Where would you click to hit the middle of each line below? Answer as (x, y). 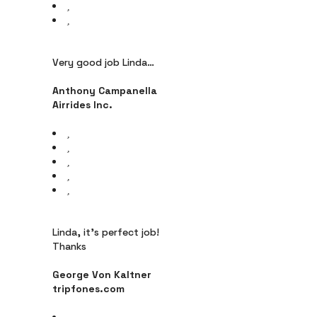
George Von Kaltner (102, 275)
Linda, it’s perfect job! (106, 232)
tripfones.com (88, 289)
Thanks (69, 246)
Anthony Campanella (105, 91)
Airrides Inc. (82, 105)
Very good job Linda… (103, 62)
